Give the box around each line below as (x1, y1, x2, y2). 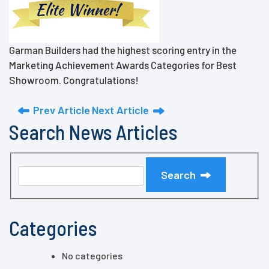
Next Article (92, 103, 149, 116)
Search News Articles (9, 119, 177, 144)
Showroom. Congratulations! (9, 74, 139, 86)
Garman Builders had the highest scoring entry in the (9, 44, 237, 56)
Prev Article (33, 103, 90, 116)
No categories (62, 249, 122, 261)
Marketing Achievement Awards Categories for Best (9, 59, 237, 71)
